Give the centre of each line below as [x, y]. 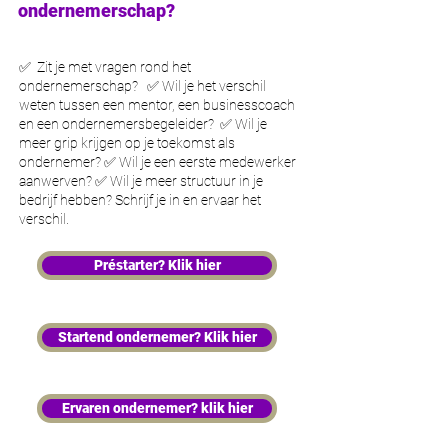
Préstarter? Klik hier [157, 265]
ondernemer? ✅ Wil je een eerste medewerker [157, 162]
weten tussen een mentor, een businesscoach [157, 105]
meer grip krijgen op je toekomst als [127, 143]
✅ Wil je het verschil [203, 86]
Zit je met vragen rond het [114, 67]
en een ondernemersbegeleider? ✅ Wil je [143, 124]
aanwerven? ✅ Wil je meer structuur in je [141, 181]
